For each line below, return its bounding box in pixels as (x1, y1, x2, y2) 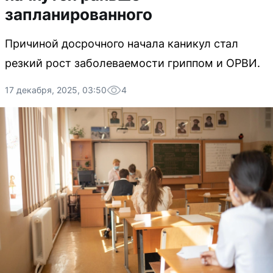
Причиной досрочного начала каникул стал (5, 37, 238, 50)
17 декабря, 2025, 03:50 (5, 85, 107, 95)
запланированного (5, 5, 152, 24)
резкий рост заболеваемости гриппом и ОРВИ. (5, 57, 260, 69)
